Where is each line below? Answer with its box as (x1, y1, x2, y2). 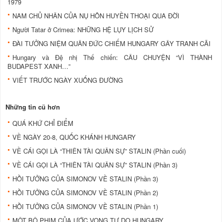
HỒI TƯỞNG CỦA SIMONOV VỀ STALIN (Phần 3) (12, 174, 158, 184)
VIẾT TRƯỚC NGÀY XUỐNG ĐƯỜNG (12, 75, 123, 85)
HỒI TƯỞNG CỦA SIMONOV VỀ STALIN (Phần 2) (12, 188, 158, 198)
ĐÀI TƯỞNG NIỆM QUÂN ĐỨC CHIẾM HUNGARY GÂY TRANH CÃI (12, 39, 211, 49)
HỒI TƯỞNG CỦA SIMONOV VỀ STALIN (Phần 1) (12, 202, 158, 212)
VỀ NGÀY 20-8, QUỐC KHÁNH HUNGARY (12, 132, 136, 142)
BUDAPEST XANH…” (7, 61, 70, 71)
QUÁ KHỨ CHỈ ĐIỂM (12, 118, 73, 128)
